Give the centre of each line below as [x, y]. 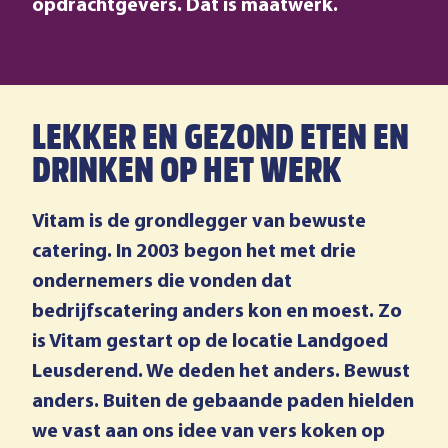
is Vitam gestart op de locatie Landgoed [210, 342]
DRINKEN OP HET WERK [187, 174]
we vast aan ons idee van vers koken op [208, 432]
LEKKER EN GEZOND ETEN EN [220, 141]
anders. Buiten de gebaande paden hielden [223, 402]
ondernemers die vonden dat [162, 282]
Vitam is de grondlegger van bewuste [199, 222]
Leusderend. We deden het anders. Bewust [221, 372]
